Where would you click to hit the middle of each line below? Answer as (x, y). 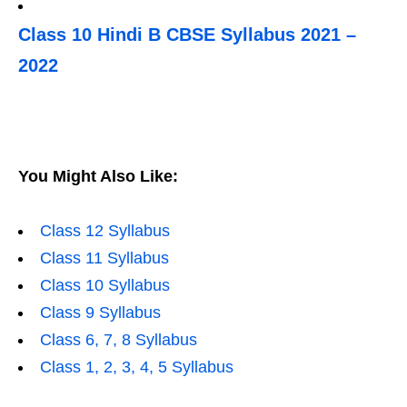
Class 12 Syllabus (105, 231)
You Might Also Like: (98, 176)
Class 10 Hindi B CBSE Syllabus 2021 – (187, 35)
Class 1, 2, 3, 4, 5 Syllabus (137, 367)
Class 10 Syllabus (105, 285)
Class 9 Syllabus (100, 313)
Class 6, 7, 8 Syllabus (119, 340)
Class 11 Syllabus (104, 258)
